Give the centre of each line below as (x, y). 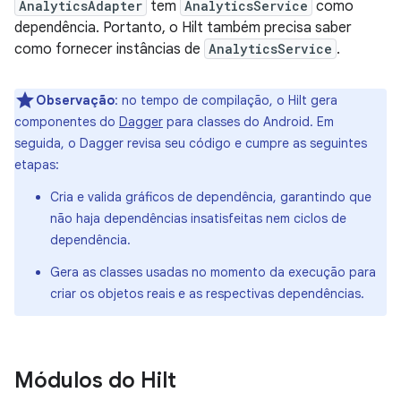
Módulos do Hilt (95, 380)
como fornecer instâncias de (109, 49)
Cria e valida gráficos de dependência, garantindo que (211, 197)
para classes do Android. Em (248, 122)
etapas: (37, 165)
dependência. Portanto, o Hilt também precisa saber (183, 28)
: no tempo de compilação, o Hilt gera (226, 100)
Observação (75, 100)
